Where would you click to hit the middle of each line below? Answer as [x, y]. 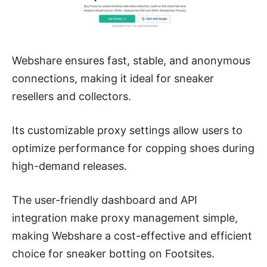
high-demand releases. [69, 166]
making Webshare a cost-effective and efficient [132, 235]
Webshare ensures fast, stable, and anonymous [131, 60]
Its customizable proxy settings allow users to [127, 130]
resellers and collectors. [72, 96]
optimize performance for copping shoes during [133, 148]
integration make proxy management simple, [125, 218]
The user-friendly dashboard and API [105, 200]
